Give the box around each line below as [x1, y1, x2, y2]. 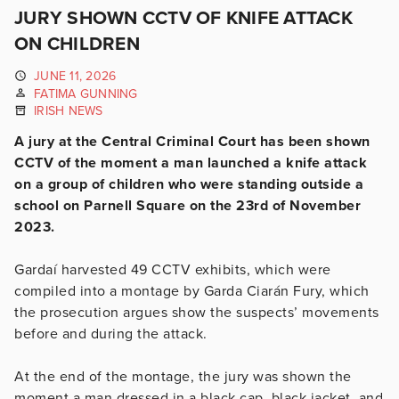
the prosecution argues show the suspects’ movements [14, 303, 379, 322]
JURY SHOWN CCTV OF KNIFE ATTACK [14, 7, 353, 29]
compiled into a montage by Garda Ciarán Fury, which [14, 281, 370, 300]
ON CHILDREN [14, 33, 140, 55]
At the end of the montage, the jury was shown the [14, 367, 352, 386]
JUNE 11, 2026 [34, 69, 117, 84]
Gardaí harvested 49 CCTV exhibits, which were [14, 260, 331, 279]
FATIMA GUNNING [34, 85, 138, 102]
